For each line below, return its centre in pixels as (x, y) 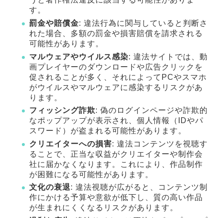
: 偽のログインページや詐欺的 (152, 110)
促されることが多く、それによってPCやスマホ (118, 77)
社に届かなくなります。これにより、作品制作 (116, 164)
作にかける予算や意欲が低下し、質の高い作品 (116, 198)
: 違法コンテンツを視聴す (160, 144)
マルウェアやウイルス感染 (79, 56)
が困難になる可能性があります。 (91, 174)
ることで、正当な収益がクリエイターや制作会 (116, 154)
